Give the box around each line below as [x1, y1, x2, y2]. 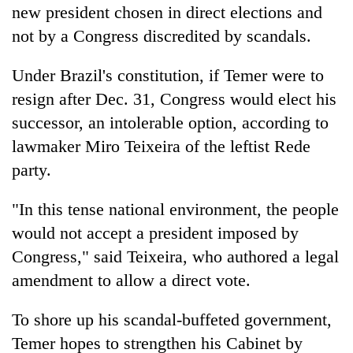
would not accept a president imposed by [12, 222, 299, 243]
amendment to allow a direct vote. [12, 269, 251, 290]
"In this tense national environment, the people [12, 199, 339, 219]
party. [12, 159, 51, 180]
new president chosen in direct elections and [12, 2, 322, 22]
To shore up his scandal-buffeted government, [12, 309, 332, 329]
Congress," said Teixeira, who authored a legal [12, 246, 339, 266]
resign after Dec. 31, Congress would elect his [12, 88, 336, 109]
